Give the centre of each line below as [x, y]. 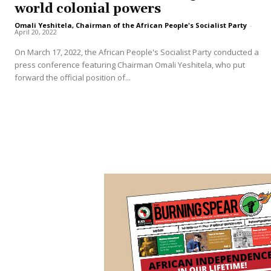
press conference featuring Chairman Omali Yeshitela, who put [130, 64]
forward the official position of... [73, 77]
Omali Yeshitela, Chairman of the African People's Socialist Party [131, 25]
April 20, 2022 [36, 31]
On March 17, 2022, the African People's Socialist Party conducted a [137, 52]
